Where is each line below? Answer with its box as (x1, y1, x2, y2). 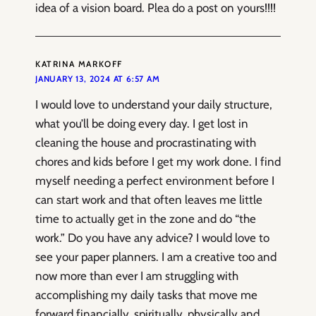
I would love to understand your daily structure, (35, 97, 272, 112)
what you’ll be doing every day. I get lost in (35, 116, 248, 131)
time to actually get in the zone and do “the (35, 212, 256, 226)
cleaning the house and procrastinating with (35, 135, 256, 150)
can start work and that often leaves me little (35, 193, 262, 207)
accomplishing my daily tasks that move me (35, 288, 257, 303)
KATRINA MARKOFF (35, 59, 123, 70)
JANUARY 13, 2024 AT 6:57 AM (35, 73, 160, 85)
